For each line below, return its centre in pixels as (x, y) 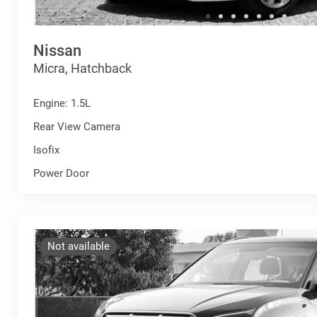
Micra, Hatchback (82, 68)
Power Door (61, 173)
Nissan (57, 50)
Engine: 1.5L (62, 103)
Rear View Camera (77, 126)
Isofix (46, 150)
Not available (79, 246)
